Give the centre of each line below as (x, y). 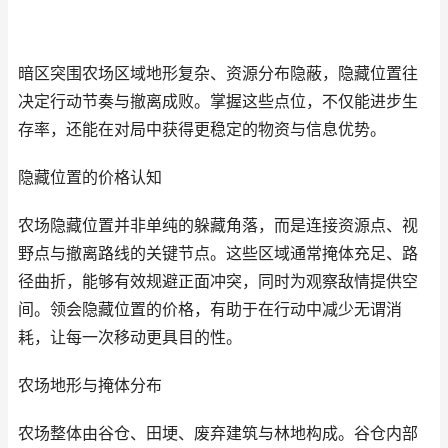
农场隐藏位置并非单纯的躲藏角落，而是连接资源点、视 (218, 225)
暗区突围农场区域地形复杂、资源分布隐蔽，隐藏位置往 (218, 73)
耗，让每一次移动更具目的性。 (130, 337)
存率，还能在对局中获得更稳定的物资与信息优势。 (202, 129)
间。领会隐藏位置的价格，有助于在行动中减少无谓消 (210, 309)
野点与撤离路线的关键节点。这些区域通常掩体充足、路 (218, 253)
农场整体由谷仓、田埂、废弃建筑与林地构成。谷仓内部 (218, 433)
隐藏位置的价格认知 (90, 177)
